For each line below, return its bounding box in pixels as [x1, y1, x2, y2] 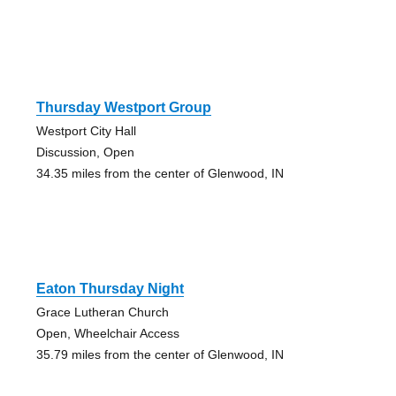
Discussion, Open [35, 144, 134, 159]
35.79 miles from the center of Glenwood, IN [35, 346, 284, 362]
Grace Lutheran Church [35, 304, 169, 319]
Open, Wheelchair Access [35, 325, 179, 340]
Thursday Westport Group [35, 99, 211, 115]
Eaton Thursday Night [35, 280, 184, 296]
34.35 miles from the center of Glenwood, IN [35, 165, 284, 180]
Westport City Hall [35, 123, 136, 138]
